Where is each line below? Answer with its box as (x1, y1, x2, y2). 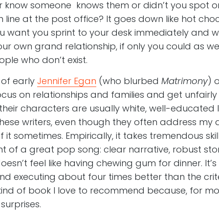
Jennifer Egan (37, 75, 96, 88)
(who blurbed (96, 75, 161, 88)
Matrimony (161, 75, 208, 88)
